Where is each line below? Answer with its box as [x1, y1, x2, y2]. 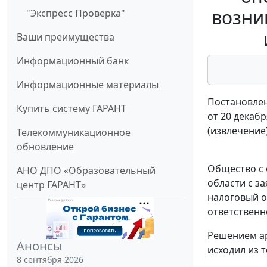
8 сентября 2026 [17, 254, 83, 266]
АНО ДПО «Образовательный [17, 164, 156, 178]
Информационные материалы [17, 78, 159, 92]
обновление [17, 140, 74, 154]
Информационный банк [17, 54, 129, 68]
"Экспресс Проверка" [26, 7, 125, 20]
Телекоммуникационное [17, 126, 131, 139]
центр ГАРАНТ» [17, 178, 86, 192]
